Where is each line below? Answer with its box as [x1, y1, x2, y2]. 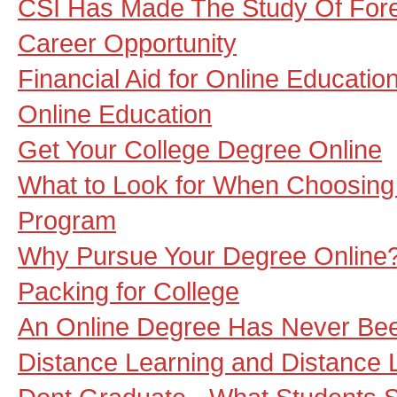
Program [18, 206, 116, 235]
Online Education [18, 99, 212, 128]
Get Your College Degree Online [18, 135, 382, 164]
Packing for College [18, 276, 239, 306]
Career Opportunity [18, 28, 237, 58]
